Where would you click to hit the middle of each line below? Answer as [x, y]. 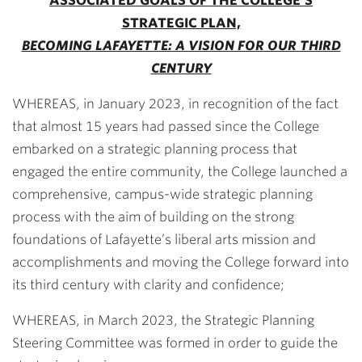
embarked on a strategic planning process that [155, 149]
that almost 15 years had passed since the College [166, 126]
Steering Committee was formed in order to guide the [175, 343]
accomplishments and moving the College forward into [181, 262]
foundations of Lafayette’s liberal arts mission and [164, 240]
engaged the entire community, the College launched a [180, 172]
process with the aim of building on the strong [153, 217]
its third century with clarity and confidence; [148, 285]
